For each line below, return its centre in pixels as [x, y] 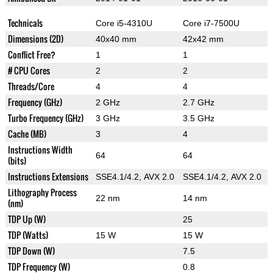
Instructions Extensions [48, 177]
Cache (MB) [27, 134]
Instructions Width [40, 150]
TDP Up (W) [27, 219]
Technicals [25, 23]
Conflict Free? [31, 55]
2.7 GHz [198, 103]
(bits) [17, 161]
